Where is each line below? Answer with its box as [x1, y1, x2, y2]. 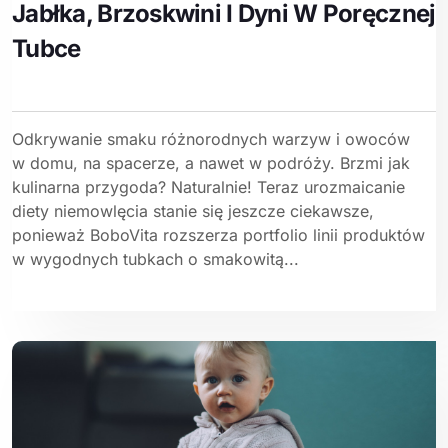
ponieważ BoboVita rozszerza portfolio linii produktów [12, 225, 425, 246]
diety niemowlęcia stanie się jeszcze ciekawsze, [12, 201, 374, 222]
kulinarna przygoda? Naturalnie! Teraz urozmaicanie [12, 177, 405, 198]
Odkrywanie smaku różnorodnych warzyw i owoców [12, 129, 410, 150]
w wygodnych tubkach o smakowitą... [12, 249, 299, 270]
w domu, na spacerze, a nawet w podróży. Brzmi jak [12, 153, 410, 174]
